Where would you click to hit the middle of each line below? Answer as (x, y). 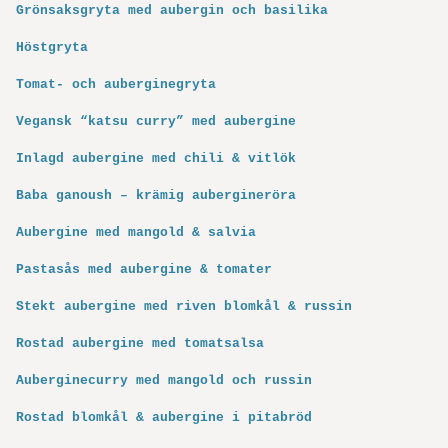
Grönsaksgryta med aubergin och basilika (172, 11)
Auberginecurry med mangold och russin (164, 381)
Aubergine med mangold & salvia (136, 233)
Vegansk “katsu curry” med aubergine (156, 122)
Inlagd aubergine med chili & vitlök (156, 159)
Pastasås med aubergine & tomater (144, 270)
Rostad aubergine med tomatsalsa (140, 344)
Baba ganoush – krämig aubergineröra (156, 196)
